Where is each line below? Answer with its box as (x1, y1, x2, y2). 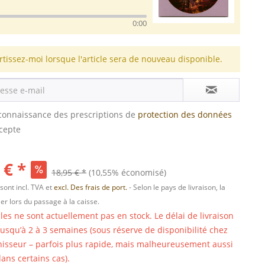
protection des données (138, 109, 232, 120)
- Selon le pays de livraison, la (129, 182, 226, 192)
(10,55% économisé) (89, 167, 167, 178)
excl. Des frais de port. (54, 182, 130, 192)
